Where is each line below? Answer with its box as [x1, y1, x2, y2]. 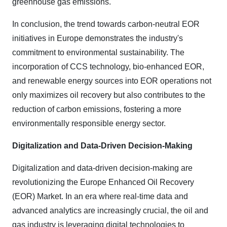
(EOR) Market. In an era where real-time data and [12, 192, 188, 201]
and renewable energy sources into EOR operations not [12, 77, 211, 86]
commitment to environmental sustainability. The [12, 48, 184, 57]
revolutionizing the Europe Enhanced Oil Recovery [12, 178, 194, 187]
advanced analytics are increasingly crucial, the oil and [12, 206, 208, 215]
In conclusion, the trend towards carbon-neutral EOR [12, 20, 200, 29]
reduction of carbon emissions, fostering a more [12, 105, 181, 114]
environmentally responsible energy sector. [12, 119, 166, 128]
